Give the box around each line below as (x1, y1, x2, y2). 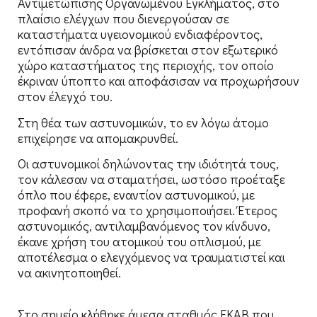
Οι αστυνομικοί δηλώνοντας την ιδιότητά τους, (18, 155, 279, 173)
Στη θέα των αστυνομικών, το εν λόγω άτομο (18, 113, 269, 131)
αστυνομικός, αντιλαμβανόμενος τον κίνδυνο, (18, 217, 270, 235)
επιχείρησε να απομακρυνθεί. (18, 129, 178, 146)
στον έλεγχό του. (18, 88, 113, 105)
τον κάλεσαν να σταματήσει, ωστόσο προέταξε (18, 171, 285, 188)
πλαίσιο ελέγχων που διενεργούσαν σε (18, 10, 229, 28)
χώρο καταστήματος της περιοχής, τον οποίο (18, 57, 274, 74)
